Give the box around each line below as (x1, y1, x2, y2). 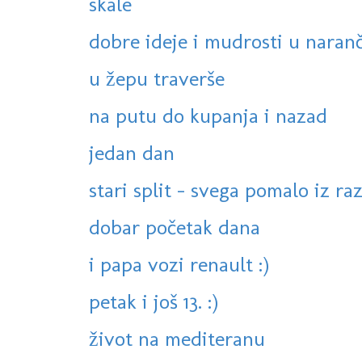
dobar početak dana (89, 214, 260, 241)
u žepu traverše (89, 65, 225, 92)
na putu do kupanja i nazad (89, 103, 327, 129)
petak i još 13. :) (89, 288, 218, 315)
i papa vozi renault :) (89, 251, 269, 278)
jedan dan (89, 140, 175, 166)
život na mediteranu (89, 326, 265, 352)
